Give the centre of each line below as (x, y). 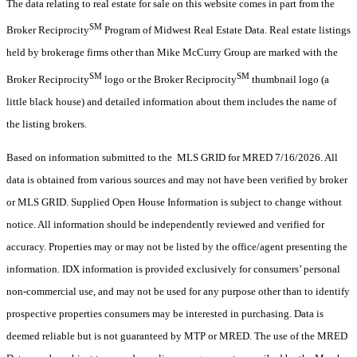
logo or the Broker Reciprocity (169, 79)
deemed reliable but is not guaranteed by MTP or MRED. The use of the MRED (177, 335)
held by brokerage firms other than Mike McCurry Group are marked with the (172, 53)
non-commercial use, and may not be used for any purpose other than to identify (178, 291)
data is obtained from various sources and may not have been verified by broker (177, 179)
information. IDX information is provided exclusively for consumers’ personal (173, 269)
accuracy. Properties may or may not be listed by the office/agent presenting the (177, 246)
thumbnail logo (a (289, 79)
